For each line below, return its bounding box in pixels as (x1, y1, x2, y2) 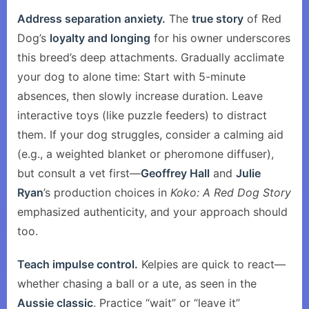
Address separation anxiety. (17, 12, 166, 26)
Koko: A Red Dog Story (170, 186, 291, 199)
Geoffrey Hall (141, 166, 210, 180)
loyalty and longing (50, 31, 150, 45)
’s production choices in (43, 186, 170, 199)
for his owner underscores (150, 31, 290, 45)
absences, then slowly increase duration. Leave (17, 89, 263, 103)
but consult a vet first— (17, 166, 141, 180)
